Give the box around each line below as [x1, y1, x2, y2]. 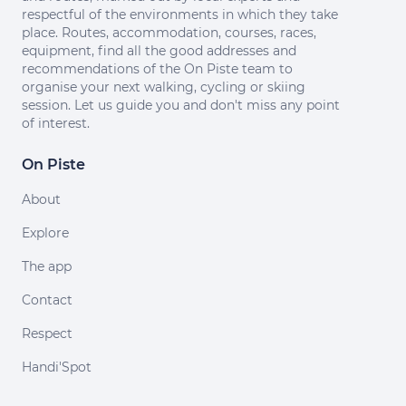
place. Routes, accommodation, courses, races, [22, 24, 316, 41]
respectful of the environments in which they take [22, 6, 338, 23]
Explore [22, 225, 69, 241]
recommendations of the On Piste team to [22, 61, 293, 77]
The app [22, 258, 72, 275]
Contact [22, 292, 72, 308]
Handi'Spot [22, 359, 92, 375]
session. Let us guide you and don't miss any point [22, 97, 340, 113]
